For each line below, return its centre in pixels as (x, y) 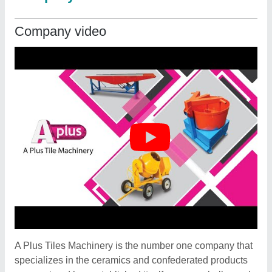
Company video (60, 31)
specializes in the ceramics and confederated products (131, 260)
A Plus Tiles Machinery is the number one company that (134, 246)
